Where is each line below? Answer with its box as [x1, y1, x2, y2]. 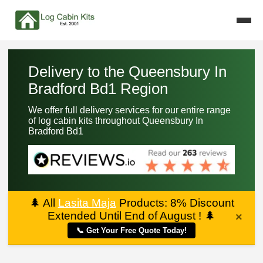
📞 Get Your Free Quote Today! [76, 225, 187, 235]
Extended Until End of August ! [48, 209, 204, 222]
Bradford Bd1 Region [28, 80, 168, 97]
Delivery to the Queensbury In [28, 63, 227, 80]
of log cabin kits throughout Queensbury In [28, 116, 203, 126]
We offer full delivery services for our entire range [28, 105, 231, 116]
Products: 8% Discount [116, 196, 234, 209]
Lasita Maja [58, 196, 116, 209]
